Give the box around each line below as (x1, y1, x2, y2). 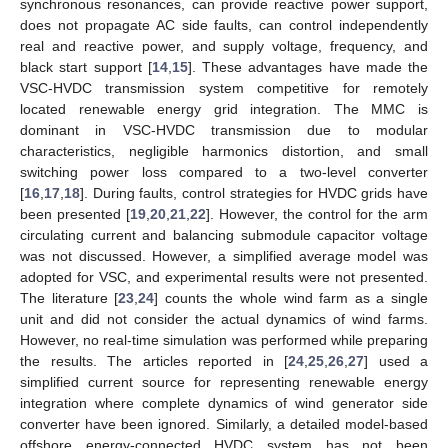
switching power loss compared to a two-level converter (20, 163, 428, 180)
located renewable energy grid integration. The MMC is (20, 100, 428, 117)
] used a (364, 352, 428, 369)
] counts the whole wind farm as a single (154, 289, 429, 306)
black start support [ (20, 58, 152, 75)
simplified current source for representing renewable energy (20, 373, 428, 390)
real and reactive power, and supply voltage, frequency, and (20, 37, 428, 54)
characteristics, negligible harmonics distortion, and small (20, 142, 428, 159)
